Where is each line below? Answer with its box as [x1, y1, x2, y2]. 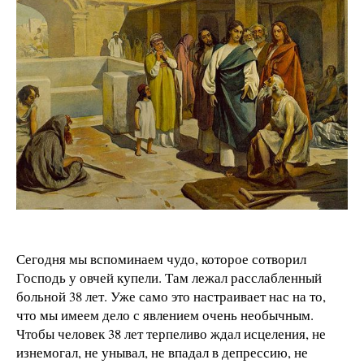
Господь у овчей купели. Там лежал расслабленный [16, 267, 322, 287]
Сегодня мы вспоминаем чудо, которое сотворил [16, 249, 306, 268]
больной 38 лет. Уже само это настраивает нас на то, [16, 286, 326, 305]
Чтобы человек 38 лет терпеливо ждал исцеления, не [16, 323, 326, 343]
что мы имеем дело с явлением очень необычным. [16, 305, 314, 324]
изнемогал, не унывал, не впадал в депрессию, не [16, 342, 308, 362]
